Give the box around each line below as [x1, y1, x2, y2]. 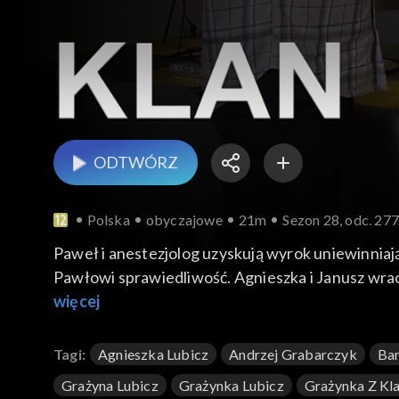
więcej [53, 291, 101, 312]
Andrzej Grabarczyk [229, 346, 357, 363]
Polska [86, 211, 130, 229]
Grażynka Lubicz [178, 377, 284, 395]
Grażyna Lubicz [61, 377, 159, 395]
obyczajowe [145, 211, 223, 229]
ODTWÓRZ [94, 152, 178, 173]
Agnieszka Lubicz [98, 346, 209, 363]
